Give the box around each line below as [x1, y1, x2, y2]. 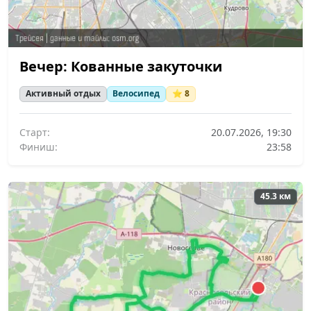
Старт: [19, 125, 50, 139]
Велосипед [112, 87, 160, 100]
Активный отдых [25, 87, 101, 100]
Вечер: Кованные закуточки [19, 57, 222, 76]
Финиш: [19, 140, 58, 153]
